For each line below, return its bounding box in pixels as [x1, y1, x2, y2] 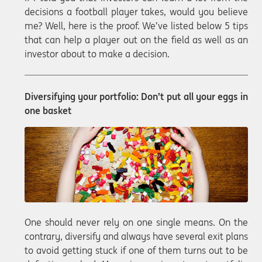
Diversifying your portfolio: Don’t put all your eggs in [25, 91, 248, 103]
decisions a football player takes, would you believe [25, 6, 248, 18]
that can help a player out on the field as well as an [25, 34, 248, 46]
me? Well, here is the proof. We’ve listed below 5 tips [25, 20, 248, 32]
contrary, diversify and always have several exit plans [25, 230, 248, 243]
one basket [25, 105, 72, 117]
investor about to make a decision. [25, 48, 170, 60]
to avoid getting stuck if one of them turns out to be [25, 244, 248, 257]
